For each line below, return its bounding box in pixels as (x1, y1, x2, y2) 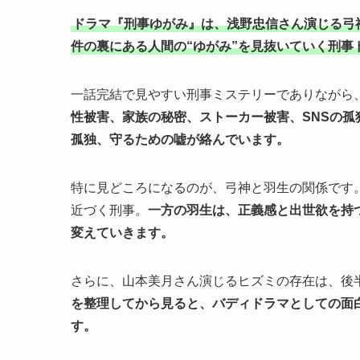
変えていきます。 (71, 225, 174, 239)
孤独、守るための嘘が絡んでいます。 (71, 132, 289, 146)
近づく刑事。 (71, 202, 148, 217)
